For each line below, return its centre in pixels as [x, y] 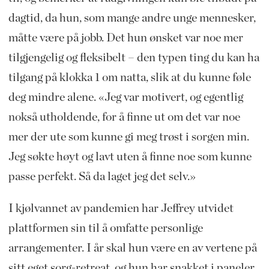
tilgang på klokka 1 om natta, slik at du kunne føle [129, 77]
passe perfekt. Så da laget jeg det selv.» [102, 176]
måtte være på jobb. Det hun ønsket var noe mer [125, 38]
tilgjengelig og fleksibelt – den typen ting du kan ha [134, 57]
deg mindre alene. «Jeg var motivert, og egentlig [125, 97]
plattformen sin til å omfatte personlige [105, 228]
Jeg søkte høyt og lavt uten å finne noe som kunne [130, 156]
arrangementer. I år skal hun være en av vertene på [132, 248]
